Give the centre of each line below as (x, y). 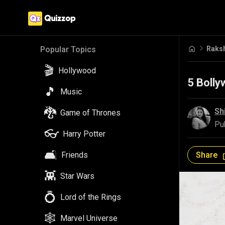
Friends (75, 155)
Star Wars (77, 176)
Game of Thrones (90, 113)
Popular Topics (68, 49)
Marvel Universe (89, 218)
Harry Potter (84, 134)
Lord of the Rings (91, 197)
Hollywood (77, 71)
